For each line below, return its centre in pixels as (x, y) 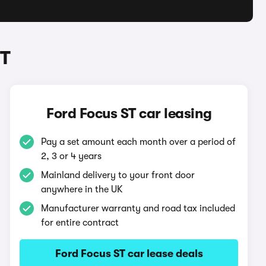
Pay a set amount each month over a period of (139, 142)
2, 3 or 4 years (72, 156)
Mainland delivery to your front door (118, 175)
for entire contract (80, 223)
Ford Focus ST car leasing (129, 113)
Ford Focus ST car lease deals (129, 254)
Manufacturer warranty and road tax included (138, 208)
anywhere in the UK (82, 189)
